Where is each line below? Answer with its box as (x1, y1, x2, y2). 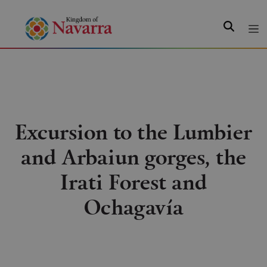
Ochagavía (83, 192, 184, 221)
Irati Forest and (60, 167, 207, 196)
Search (223, 18, 250, 30)
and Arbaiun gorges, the (21, 142, 246, 171)
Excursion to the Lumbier (15, 117, 252, 146)
